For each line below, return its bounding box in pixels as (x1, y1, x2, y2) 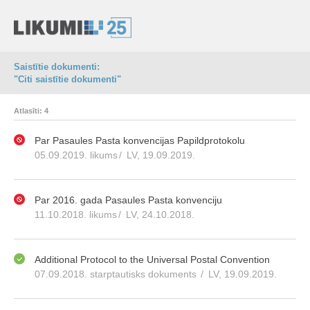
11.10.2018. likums (35, 209, 117, 220)
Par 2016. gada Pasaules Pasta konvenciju (35, 194, 222, 206)
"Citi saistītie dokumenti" (14, 74, 121, 84)
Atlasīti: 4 (14, 107, 48, 115)
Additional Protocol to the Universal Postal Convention (35, 254, 270, 265)
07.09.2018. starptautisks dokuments (35, 268, 199, 280)
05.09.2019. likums (35, 149, 118, 161)
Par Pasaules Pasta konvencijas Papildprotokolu (35, 135, 245, 146)
